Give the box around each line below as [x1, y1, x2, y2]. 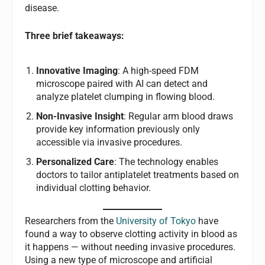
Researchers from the [25, 215, 117, 227]
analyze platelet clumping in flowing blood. [35, 91, 215, 102]
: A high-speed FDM [117, 65, 199, 76]
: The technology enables [114, 156, 218, 168]
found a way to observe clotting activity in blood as [25, 228, 238, 240]
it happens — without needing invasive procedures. [25, 241, 236, 253]
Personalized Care [35, 156, 114, 168]
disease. [25, 2, 60, 14]
